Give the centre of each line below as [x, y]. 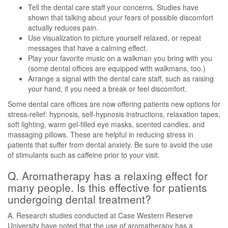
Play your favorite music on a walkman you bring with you [120, 58]
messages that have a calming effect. [88, 48]
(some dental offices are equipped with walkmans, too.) [117, 68]
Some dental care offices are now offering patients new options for [114, 104]
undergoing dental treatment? [79, 199]
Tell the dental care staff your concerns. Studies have [113, 7]
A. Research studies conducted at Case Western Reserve [100, 215]
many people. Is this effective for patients [107, 187]
